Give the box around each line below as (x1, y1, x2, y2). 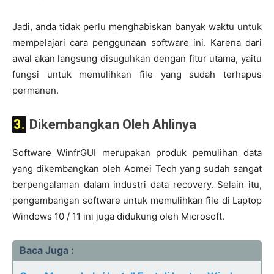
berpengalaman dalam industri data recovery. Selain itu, (12, 179, 262, 190)
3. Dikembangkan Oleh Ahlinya (26, 117, 196, 132)
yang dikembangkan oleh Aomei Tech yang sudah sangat (12, 163, 262, 174)
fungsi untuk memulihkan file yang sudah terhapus (12, 68, 262, 80)
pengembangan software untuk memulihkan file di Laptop (12, 194, 262, 206)
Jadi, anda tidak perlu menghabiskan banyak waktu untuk (12, 21, 262, 32)
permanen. (12, 84, 59, 96)
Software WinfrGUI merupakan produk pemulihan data (12, 147, 262, 158)
